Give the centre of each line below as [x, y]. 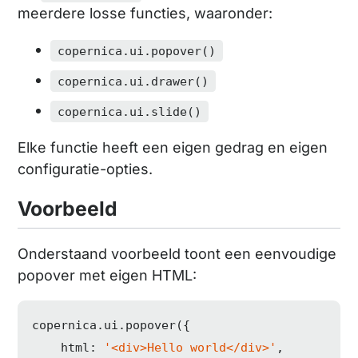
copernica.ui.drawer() [133, 81]
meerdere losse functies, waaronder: [145, 14]
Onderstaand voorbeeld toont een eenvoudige [177, 253]
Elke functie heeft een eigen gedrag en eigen [173, 148]
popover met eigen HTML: [107, 275]
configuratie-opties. [86, 169]
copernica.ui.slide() [129, 111]
